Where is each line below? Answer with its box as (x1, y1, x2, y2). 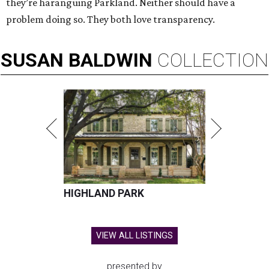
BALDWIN (68, 49, 153, 72)
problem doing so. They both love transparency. (6, 13, 215, 26)
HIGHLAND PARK (64, 187, 144, 200)
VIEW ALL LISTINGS (96, 231, 173, 241)
